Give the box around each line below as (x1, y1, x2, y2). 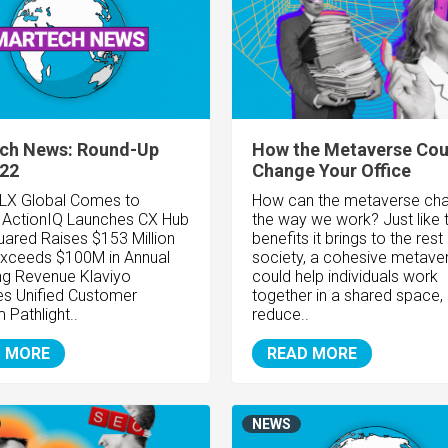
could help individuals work (251, 267, 438, 287)
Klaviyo (80, 267, 131, 287)
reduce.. (251, 305, 309, 325)
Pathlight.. (10, 305, 78, 325)
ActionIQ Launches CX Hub (2, 210, 189, 230)
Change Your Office (251, 160, 411, 182)
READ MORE (266, 344, 357, 364)
